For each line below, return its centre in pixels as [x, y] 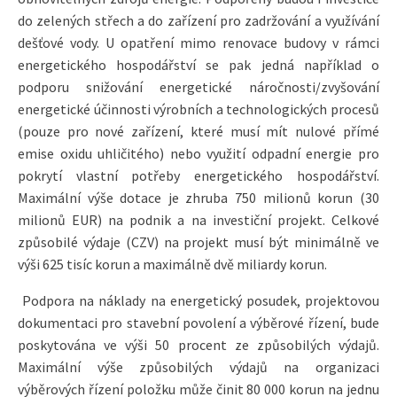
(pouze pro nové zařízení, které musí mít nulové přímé [198, 132]
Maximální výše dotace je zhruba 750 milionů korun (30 [198, 198]
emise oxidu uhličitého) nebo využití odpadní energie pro [198, 154]
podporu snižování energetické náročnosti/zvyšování [198, 87]
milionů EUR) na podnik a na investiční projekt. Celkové [198, 220]
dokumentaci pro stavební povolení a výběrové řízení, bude [198, 323]
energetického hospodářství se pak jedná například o [198, 65]
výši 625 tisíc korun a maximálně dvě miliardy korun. [172, 265]
